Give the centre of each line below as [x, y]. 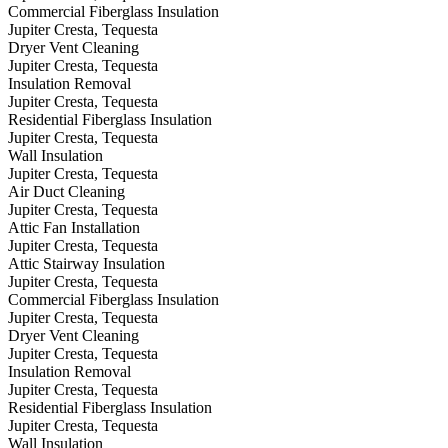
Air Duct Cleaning [66, 192]
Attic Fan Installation [74, 228]
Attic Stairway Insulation [86, 264]
